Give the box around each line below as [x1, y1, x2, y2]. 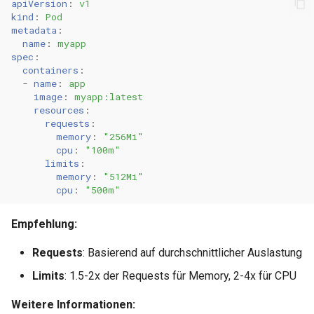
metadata [11, 23, 57, 36]
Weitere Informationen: [11, 298, 135, 311]
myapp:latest [74, 90, 143, 103]
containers [22, 63, 78, 76]
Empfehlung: [11, 217, 77, 231]
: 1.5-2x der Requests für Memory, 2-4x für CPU [64, 269, 296, 282]
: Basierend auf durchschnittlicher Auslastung [83, 246, 302, 259]
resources [34, 103, 84, 116]
